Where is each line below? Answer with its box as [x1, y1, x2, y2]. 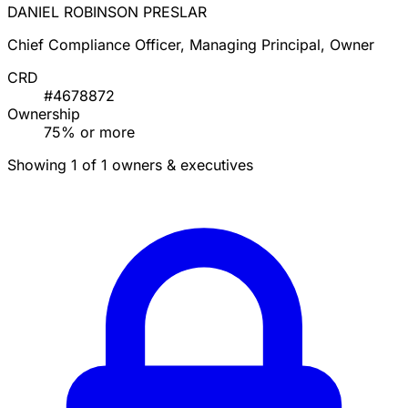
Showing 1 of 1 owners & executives [7, 156, 253, 175]
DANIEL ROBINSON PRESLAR [7, 3, 207, 22]
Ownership [7, 105, 80, 124]
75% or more [44, 123, 135, 142]
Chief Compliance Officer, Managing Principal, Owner [7, 36, 374, 55]
